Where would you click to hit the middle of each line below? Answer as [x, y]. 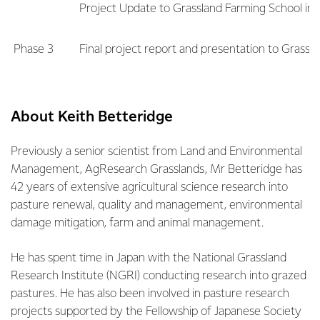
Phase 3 [34, 50]
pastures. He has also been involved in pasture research [150, 294]
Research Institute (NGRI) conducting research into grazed [159, 276]
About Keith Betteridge [92, 117]
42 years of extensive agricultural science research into [149, 187]
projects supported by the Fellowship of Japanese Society [156, 312]
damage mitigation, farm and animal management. [137, 223]
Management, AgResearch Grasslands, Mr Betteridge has [156, 170]
